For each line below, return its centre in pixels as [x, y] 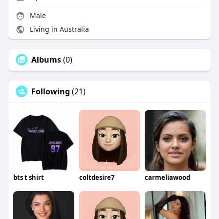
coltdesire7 [97, 178]
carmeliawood [168, 178]
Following [50, 92]
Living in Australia [58, 29]
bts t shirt [28, 178]
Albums [46, 60]
